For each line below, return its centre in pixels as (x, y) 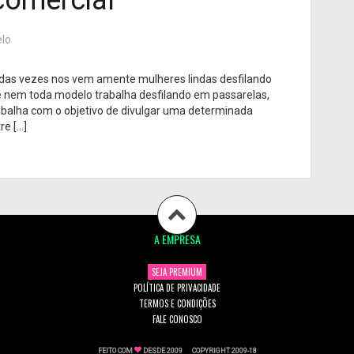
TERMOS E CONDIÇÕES (177, 303)
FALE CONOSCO (177, 319)
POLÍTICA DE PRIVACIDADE (177, 287)
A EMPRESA (177, 239)
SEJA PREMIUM (177, 271)
